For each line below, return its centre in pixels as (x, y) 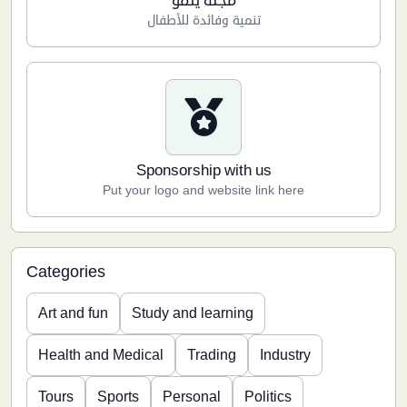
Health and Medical (101, 355)
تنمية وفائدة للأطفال (203, 20)
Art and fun (73, 313)
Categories (66, 271)
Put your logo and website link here (203, 190)
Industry (285, 355)
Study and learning (193, 313)
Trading (212, 355)
